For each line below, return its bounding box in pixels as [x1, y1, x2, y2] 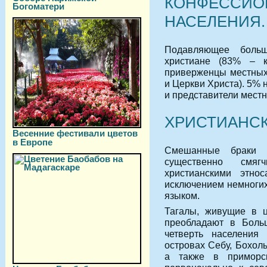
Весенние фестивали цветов [13, 128, 138, 138]
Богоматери [13, 1, 64, 11]
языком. [164, 190, 200, 201]
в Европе [13, 137, 52, 147]
